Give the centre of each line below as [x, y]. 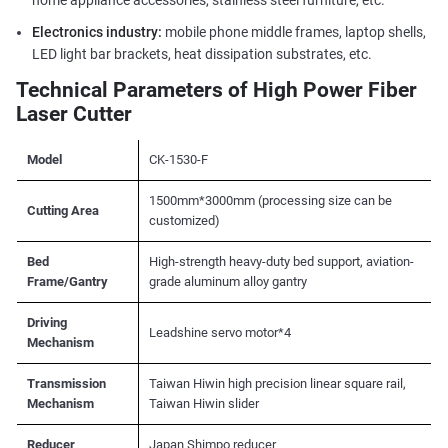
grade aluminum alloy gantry [227, 281]
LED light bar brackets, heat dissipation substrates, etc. [201, 54]
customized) [184, 220]
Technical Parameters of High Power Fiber [216, 89]
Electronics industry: [98, 32]
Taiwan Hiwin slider [203, 403]
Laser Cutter [73, 113]
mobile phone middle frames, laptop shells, [295, 32]
